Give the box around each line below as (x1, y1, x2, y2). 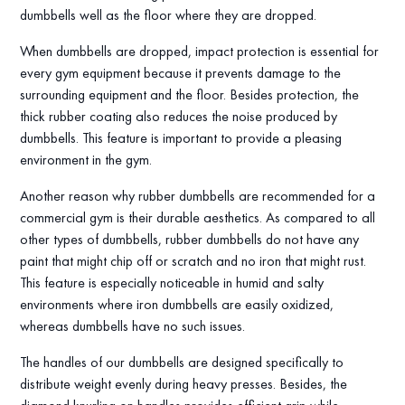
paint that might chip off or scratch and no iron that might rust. (20, 251, 367, 271)
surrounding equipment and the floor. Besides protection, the (20, 85, 360, 105)
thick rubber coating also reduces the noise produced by (20, 107, 338, 127)
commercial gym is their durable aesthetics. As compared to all (20, 208, 376, 228)
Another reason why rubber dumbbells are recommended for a (20, 186, 376, 206)
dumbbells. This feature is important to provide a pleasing (20, 128, 343, 148)
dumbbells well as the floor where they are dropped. (20, 5, 321, 25)
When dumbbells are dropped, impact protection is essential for (20, 42, 380, 61)
